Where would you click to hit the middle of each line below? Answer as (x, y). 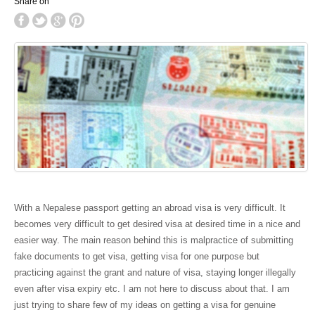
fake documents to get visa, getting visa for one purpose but (137, 257)
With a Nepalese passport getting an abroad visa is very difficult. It (150, 208)
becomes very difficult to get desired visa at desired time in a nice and (157, 224)
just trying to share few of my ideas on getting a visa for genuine (145, 305)
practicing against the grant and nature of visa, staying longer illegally (155, 273)
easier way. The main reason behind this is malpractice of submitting (154, 240)
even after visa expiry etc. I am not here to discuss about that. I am (152, 289)
